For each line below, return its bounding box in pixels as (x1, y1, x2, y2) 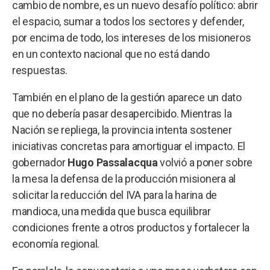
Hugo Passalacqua (67, 155, 158, 169)
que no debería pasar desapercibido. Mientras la (12, 107, 232, 120)
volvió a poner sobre (157, 155, 253, 169)
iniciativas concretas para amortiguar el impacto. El (12, 139, 245, 152)
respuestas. (12, 63, 68, 77)
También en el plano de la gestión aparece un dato (12, 90, 242, 104)
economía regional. (12, 237, 100, 250)
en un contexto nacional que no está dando (12, 47, 210, 60)
